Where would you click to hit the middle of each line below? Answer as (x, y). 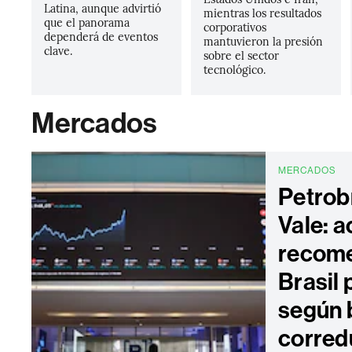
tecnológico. (234, 69)
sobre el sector (241, 55)
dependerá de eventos (101, 36)
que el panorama (87, 22)
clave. (59, 50)
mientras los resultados (262, 13)
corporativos (235, 27)
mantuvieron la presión (263, 41)
